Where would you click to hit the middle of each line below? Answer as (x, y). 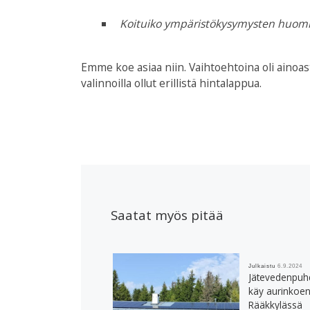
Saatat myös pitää (167, 215)
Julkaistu (263, 266)
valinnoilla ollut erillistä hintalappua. (171, 83)
